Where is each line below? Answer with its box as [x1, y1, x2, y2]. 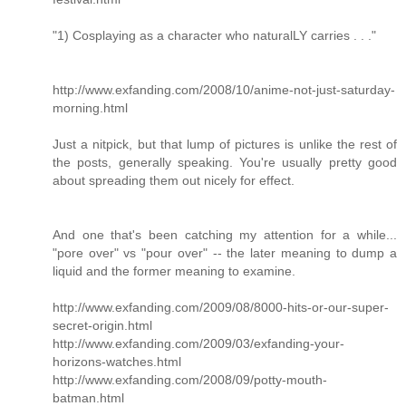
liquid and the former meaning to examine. [53, 264, 295, 279]
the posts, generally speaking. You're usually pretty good [53, 155, 397, 170]
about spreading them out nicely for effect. [53, 173, 295, 188]
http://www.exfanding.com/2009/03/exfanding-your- [53, 336, 344, 352]
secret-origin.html [53, 318, 152, 333]
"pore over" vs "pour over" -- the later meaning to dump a [53, 246, 397, 261]
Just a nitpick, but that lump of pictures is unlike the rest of [53, 137, 397, 152]
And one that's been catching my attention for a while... [53, 227, 397, 243]
